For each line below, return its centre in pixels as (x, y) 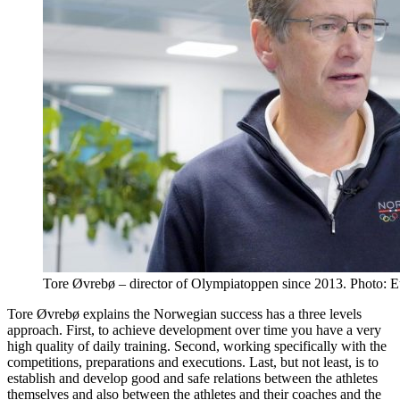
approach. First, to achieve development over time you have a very (194, 329)
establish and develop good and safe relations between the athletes (192, 378)
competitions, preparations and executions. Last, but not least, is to (193, 362)
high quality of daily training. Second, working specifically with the (197, 346)
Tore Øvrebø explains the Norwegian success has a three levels (184, 313)
